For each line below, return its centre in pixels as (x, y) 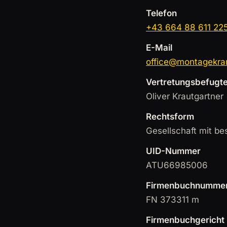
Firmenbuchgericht (185, 220)
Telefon (161, 13)
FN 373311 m (173, 200)
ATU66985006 (177, 165)
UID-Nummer (173, 151)
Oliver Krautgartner (185, 96)
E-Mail (159, 48)
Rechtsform (170, 117)
